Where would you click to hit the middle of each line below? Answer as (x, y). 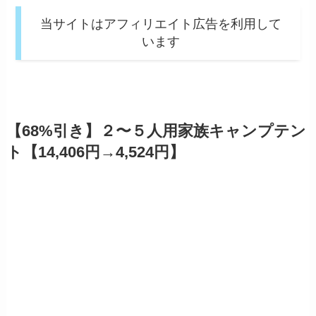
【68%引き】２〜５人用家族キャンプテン (156, 132)
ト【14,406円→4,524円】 (95, 153)
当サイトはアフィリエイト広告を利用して (161, 24)
